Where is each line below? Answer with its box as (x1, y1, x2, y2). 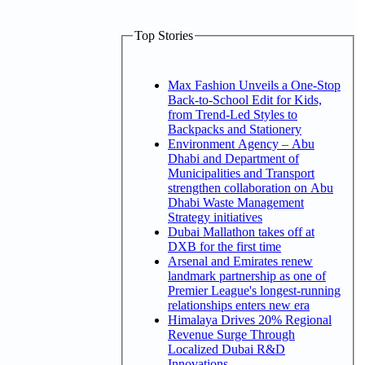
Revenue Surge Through (168, 327, 295, 341)
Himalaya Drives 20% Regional (168, 312, 332, 327)
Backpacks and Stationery (168, 121, 301, 136)
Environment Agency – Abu (168, 136, 314, 151)
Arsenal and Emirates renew (168, 253, 313, 268)
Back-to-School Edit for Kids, (168, 92, 322, 107)
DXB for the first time (168, 239, 281, 253)
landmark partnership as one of (168, 268, 326, 283)
